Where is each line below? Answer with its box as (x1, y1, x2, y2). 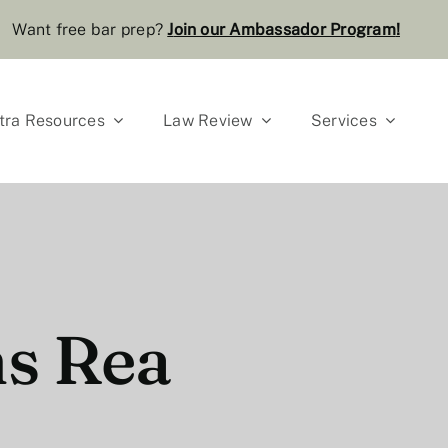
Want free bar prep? (12, 20, 168, 39)
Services (310, 110, 377, 130)
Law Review (163, 110, 253, 130)
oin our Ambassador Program (173, 20, 396, 39)
